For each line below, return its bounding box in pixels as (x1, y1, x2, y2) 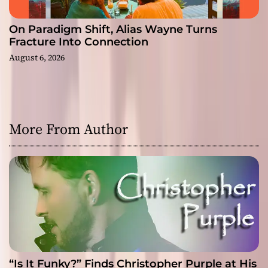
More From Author (9, 119, 128, 139)
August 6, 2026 (9, 51, 65, 64)
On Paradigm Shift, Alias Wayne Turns (9, 23, 217, 36)
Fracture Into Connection (9, 35, 148, 49)
